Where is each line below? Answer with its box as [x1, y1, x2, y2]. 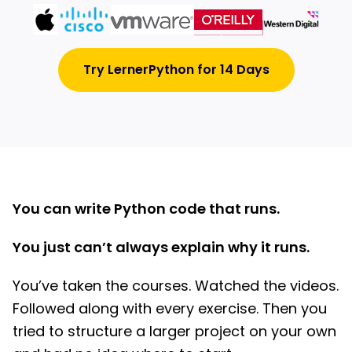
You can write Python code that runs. [13, 199, 280, 219]
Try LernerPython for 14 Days [82, 60, 269, 79]
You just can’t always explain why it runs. [13, 237, 310, 258]
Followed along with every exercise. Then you [13, 299, 327, 319]
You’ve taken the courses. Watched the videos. [13, 276, 339, 296]
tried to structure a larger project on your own [13, 321, 336, 342]
